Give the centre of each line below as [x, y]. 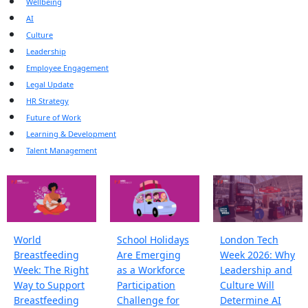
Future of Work [54, 117]
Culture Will [247, 285]
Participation [146, 285]
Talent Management [62, 150]
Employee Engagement [67, 68]
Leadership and [256, 270]
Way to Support [49, 285]
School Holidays [153, 240]
